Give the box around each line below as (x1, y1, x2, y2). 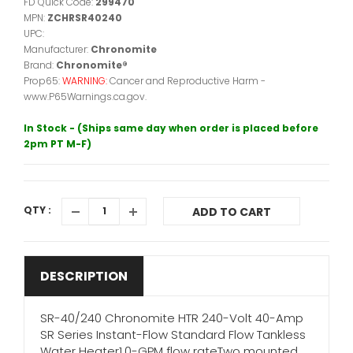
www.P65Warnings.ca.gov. (24, 90, 147, 103)
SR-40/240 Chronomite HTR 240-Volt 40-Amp (40, 310, 303, 326)
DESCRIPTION (40, 267, 128, 285)
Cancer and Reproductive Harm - (110, 74, 266, 87)
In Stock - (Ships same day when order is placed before (24, 121, 318, 135)
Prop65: (24, 74, 62, 87)
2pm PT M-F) (24, 137, 91, 150)
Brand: (24, 58, 56, 72)
